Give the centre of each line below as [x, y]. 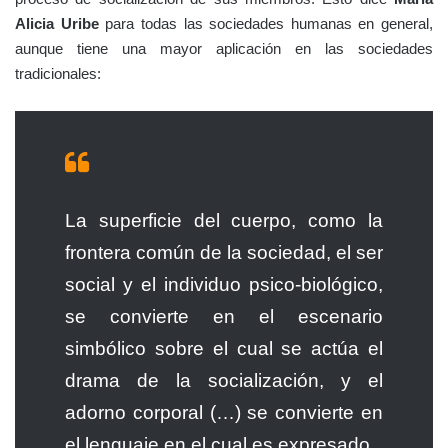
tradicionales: [58, 73]
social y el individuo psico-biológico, [224, 284]
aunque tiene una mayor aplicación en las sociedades [224, 48]
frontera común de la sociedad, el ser [224, 252]
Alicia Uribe [57, 23]
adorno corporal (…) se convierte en [224, 412]
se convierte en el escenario [224, 316]
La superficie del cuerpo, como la [224, 220]
